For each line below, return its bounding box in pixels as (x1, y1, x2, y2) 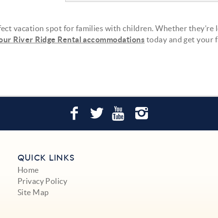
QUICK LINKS (17, 152, 75, 164)
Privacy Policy (17, 177, 68, 186)
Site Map (17, 188, 49, 197)
